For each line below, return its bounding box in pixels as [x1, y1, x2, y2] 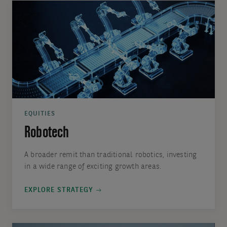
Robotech [24, 125, 69, 142]
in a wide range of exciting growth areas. [24, 163, 162, 171]
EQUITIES [24, 110, 55, 118]
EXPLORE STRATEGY [24, 186, 93, 194]
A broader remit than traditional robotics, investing [24, 152, 197, 160]
